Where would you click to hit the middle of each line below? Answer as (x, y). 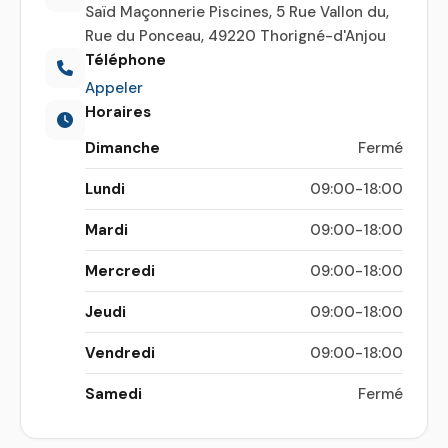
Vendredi (120, 352)
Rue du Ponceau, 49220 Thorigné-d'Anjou (235, 35)
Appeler (114, 87)
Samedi (113, 393)
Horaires (118, 111)
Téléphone (125, 59)
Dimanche (122, 147)
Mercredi (120, 270)
